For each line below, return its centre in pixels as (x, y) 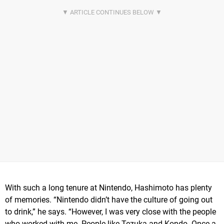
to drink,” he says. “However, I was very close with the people (110, 212)
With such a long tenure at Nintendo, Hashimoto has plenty (108, 188)
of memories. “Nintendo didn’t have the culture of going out (109, 200)
